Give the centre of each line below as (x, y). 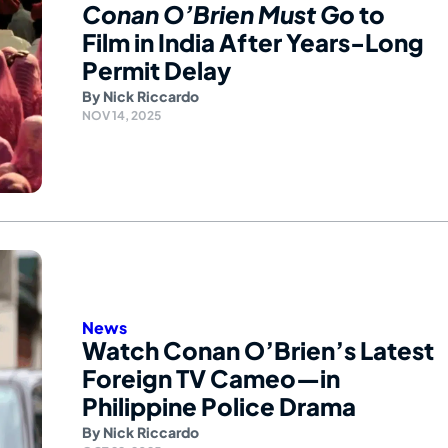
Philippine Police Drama (219, 405)
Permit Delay (156, 69)
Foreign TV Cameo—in (211, 377)
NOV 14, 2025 (121, 115)
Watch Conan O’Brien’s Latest (258, 349)
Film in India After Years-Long (253, 41)
